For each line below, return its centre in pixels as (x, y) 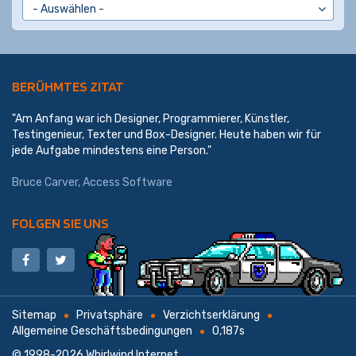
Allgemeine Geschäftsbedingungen (102, 331)
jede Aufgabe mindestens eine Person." (112, 151)
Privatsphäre (110, 315)
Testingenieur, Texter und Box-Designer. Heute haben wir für (166, 135)
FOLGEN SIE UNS (60, 223)
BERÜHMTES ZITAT (68, 86)
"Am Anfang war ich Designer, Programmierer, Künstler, (151, 119)
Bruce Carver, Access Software (92, 182)
